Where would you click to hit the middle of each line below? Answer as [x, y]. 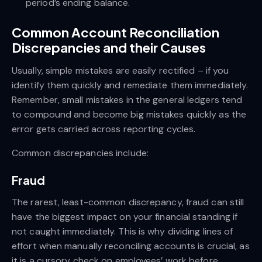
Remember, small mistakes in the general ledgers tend [127, 99]
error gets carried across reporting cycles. [104, 129]
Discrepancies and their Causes [109, 47]
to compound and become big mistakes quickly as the [129, 114]
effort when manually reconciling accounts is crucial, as [131, 246]
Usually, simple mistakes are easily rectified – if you [120, 70]
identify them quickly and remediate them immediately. [130, 85]
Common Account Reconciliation [116, 32]
